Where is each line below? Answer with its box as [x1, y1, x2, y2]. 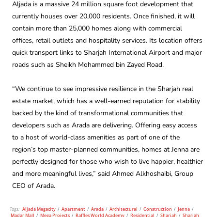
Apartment [62, 206, 85, 213]
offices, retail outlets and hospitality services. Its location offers [12, 36, 202, 46]
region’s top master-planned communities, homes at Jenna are [12, 144, 200, 154]
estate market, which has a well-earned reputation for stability [12, 96, 200, 106]
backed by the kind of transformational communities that [12, 108, 183, 118]
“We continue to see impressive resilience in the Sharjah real [12, 84, 193, 93]
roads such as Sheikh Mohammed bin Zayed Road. [12, 60, 164, 70]
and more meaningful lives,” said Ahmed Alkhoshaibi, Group [12, 169, 193, 178]
